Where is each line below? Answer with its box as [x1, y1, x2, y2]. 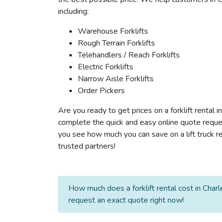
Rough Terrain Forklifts [78, 37, 155, 49]
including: [58, 5, 89, 17]
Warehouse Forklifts [78, 25, 148, 37]
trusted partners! [58, 140, 115, 152]
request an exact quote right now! [68, 194, 184, 206]
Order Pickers [78, 85, 125, 96]
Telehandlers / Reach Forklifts [78, 49, 180, 60]
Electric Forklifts [78, 61, 133, 72]
